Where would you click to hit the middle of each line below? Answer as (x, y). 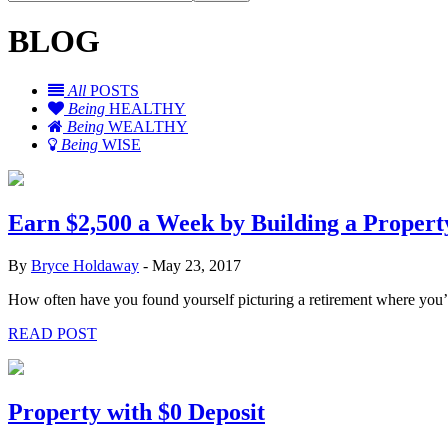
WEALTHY (146, 126)
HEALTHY (145, 108)
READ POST (52, 333)
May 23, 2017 (196, 265)
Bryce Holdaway (85, 265)
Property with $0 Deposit (136, 411)
